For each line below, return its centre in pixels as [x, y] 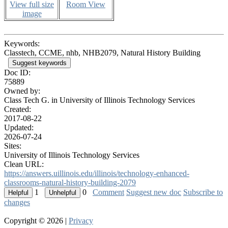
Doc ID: [17, 72]
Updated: [19, 127]
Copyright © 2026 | [36, 220]
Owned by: [22, 91]
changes [17, 202]
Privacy [81, 220]
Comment [108, 192]
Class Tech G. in [32, 100]
